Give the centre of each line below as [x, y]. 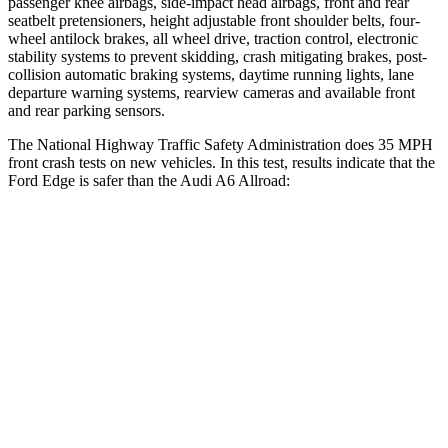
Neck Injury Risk [135, 427]
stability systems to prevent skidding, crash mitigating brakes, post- [217, 56]
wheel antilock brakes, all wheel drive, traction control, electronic [213, 38]
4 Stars [331, 289]
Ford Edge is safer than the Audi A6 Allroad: [149, 180]
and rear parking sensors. [86, 110]
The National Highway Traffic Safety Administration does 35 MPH [220, 144]
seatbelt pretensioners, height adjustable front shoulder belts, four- [214, 20]
